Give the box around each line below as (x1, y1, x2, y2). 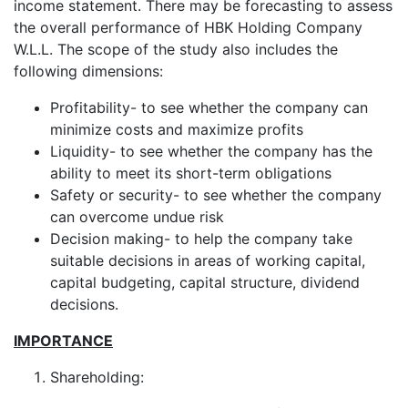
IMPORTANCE (14, 331, 113, 351)
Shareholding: (50, 368, 144, 387)
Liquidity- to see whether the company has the (50, 142, 372, 161)
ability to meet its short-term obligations (50, 164, 331, 183)
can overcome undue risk (50, 208, 224, 227)
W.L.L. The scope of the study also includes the (14, 40, 338, 59)
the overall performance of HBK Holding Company (14, 18, 362, 37)
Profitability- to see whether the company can (50, 98, 368, 117)
